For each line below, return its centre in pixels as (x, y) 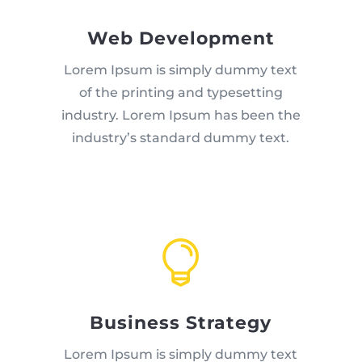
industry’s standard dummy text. (181, 138)
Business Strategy (181, 323)
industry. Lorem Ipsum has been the (181, 116)
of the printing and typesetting (181, 93)
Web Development (181, 39)
